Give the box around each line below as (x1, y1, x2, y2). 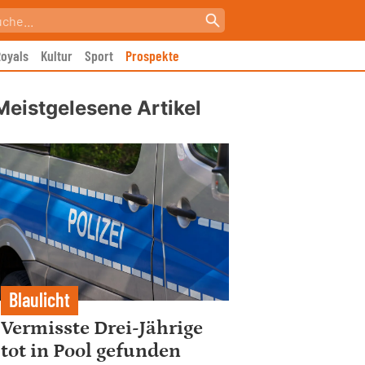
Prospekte (125, 46, 179, 64)
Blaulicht (9, 288, 70, 312)
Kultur (41, 46, 73, 64)
